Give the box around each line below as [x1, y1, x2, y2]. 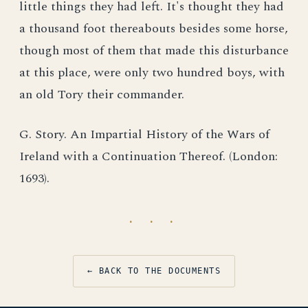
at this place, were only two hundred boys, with [19, 63, 285, 82]
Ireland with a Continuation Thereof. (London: [19, 147, 278, 166]
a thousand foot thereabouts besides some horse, [19, 19, 288, 38]
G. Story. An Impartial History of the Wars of [19, 125, 269, 144]
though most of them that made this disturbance [19, 41, 289, 60]
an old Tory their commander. [19, 85, 184, 104]
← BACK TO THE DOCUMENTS [87, 266, 221, 276]
